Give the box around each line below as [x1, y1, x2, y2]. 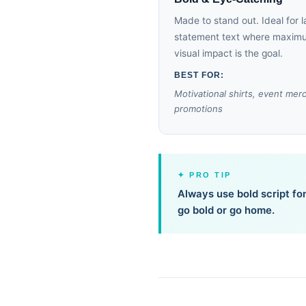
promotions [174, 103, 223, 114]
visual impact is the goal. [174, 48, 283, 59]
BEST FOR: [174, 70, 224, 80]
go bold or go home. [178, 204, 275, 217]
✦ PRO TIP [178, 171, 232, 179]
